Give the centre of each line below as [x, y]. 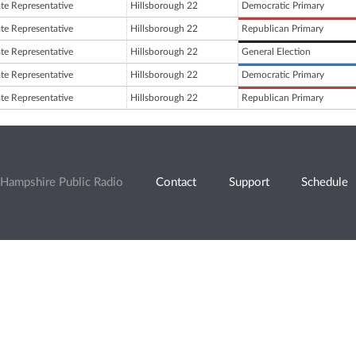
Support [249, 182]
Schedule [325, 182]
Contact [176, 182]
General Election [276, 52]
